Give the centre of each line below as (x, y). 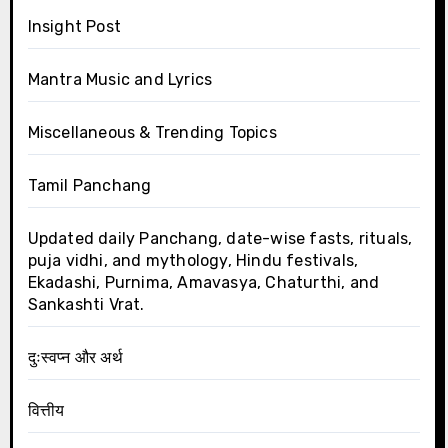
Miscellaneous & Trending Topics (152, 132)
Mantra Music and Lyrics (120, 79)
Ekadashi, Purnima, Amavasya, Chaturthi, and (203, 282)
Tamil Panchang (89, 185)
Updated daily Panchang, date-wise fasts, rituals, (220, 238)
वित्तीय (46, 410)
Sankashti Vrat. (86, 304)
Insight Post (74, 26)
